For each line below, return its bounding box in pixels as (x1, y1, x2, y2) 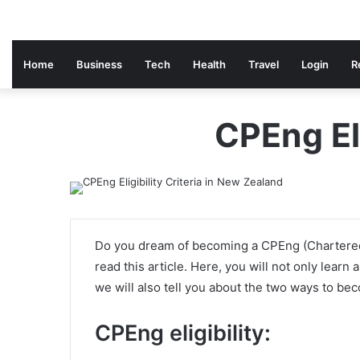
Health (193, 58, 226, 71)
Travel (248, 58, 279, 71)
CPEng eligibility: (95, 320, 271, 346)
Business (76, 58, 122, 71)
